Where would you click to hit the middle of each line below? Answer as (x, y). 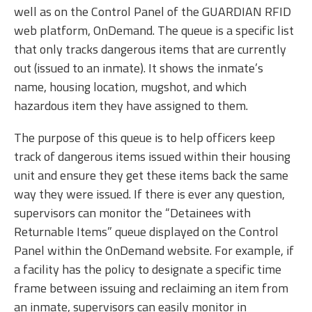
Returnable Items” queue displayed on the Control (146, 232)
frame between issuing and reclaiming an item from (151, 288)
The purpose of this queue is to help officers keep (145, 138)
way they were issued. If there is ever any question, (149, 194)
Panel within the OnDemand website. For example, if (154, 251)
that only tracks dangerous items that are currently (150, 49)
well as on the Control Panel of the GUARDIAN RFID (153, 12)
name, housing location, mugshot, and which (130, 87)
